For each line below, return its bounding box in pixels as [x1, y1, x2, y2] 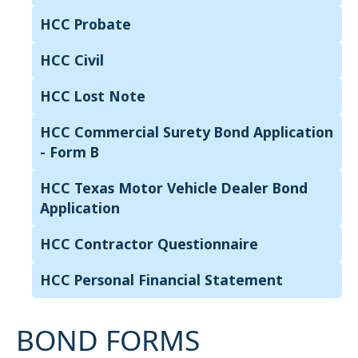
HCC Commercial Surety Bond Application [40, 122, 333, 141]
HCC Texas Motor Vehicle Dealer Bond [40, 178, 308, 197]
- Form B [40, 142, 99, 161]
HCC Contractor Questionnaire [40, 234, 258, 253]
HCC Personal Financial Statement [40, 270, 283, 289]
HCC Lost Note [40, 86, 145, 105]
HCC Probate [40, 14, 131, 34]
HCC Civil [40, 50, 104, 70]
